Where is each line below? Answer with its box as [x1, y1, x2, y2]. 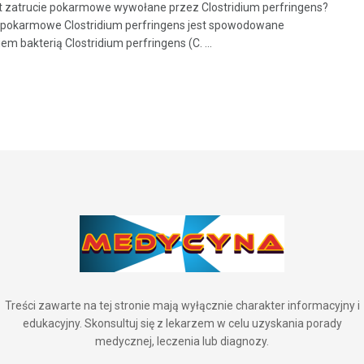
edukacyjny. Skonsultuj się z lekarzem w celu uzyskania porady [22, 316, 342, 330]
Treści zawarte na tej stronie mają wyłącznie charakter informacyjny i [4, 298, 360, 312]
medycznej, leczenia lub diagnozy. [95, 334, 269, 348]
